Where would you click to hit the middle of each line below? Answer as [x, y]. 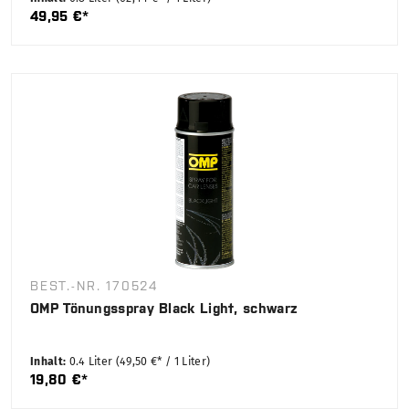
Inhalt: [50, 362]
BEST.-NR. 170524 [94, 286]
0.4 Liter [92, 362]
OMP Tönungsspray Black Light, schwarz [164, 309]
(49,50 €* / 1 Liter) [163, 362]
